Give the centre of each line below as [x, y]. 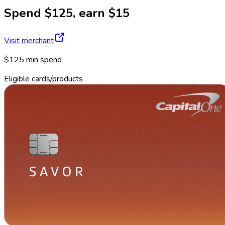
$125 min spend [33, 60]
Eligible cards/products [43, 79]
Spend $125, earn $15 [67, 13]
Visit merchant [29, 40]
